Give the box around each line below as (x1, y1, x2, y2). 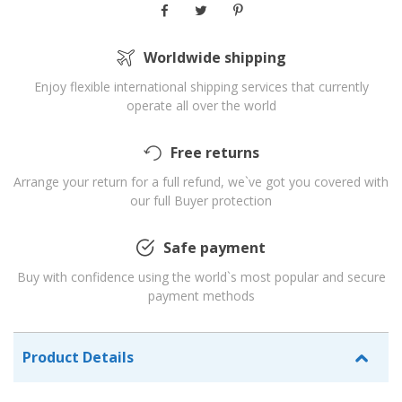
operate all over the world (126, 97, 276, 115)
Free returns (170, 143, 259, 163)
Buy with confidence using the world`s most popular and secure (16, 268, 386, 286)
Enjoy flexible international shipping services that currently (33, 78, 369, 96)
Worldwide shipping (143, 48, 286, 68)
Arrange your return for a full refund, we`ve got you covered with (13, 173, 389, 191)
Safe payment (163, 238, 266, 258)
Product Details (22, 347, 134, 368)
